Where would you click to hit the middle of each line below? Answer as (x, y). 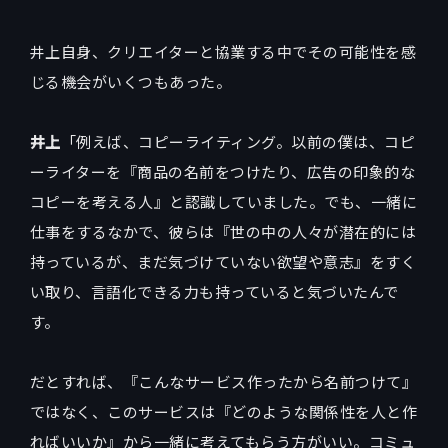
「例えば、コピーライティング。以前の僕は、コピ (238, 141)
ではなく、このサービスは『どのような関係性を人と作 (224, 411)
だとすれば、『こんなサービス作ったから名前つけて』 (224, 381)
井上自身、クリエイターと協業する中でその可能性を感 (223, 51)
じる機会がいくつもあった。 (131, 81)
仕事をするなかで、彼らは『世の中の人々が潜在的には (223, 231)
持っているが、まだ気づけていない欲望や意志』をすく (223, 261)
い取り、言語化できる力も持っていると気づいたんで (214, 291)
